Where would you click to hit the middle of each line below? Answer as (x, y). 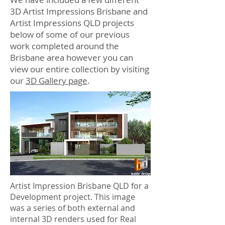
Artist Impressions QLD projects (72, 23)
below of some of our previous (70, 34)
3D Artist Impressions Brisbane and (79, 11)
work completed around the (65, 46)
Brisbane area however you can (72, 58)
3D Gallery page (57, 81)
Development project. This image (73, 197)
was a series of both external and (73, 208)
